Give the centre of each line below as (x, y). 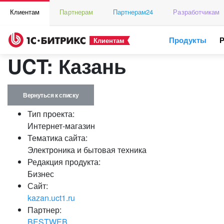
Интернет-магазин (61, 126)
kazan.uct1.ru (51, 198)
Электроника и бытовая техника (87, 150)
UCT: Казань (67, 66)
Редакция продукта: (64, 162)
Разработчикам (196, 12)
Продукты (188, 40)
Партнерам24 (133, 12)
